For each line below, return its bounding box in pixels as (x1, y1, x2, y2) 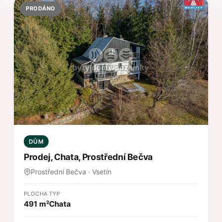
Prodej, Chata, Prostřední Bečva (24, 152, 153, 163)
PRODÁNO (26, 4, 55, 12)
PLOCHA (24, 190, 48, 198)
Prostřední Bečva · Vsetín (31, 167, 111, 176)
